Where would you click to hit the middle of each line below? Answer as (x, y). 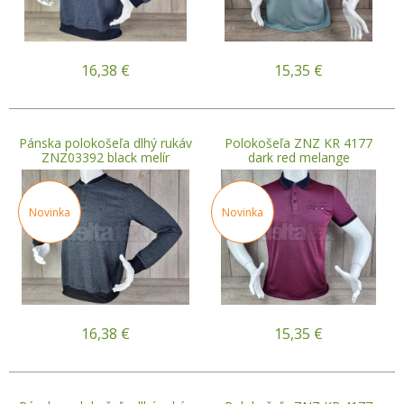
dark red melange (298, 157)
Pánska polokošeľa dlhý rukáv (106, 142)
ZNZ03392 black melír (106, 157)
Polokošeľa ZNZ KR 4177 (298, 142)
